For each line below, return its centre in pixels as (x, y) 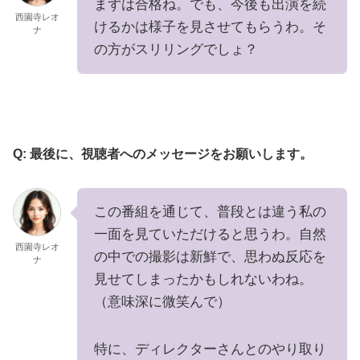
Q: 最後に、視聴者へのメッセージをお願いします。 (163, 153)
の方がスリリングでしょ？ (176, 50)
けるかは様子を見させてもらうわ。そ (210, 27)
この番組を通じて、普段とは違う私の (210, 212)
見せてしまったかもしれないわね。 (203, 280)
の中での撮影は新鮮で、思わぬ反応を (210, 257)
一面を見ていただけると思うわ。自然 (210, 235)
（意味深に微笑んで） (162, 302)
